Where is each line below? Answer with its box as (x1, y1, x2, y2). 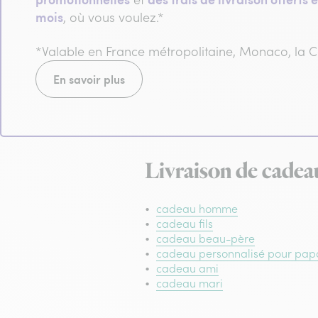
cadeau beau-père (156, 231, 255, 246)
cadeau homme (156, 201, 238, 216)
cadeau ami (156, 261, 219, 275)
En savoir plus (53, 71, 125, 88)
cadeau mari (156, 275, 223, 290)
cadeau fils (156, 216, 213, 231)
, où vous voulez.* (63, 9, 164, 26)
